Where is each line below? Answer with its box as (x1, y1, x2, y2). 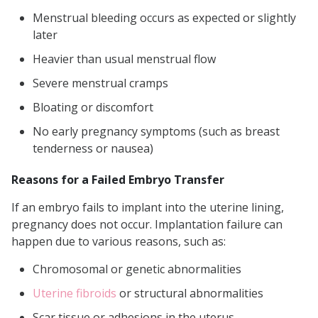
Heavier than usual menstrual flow (33, 51, 216, 67)
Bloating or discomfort (33, 99, 153, 116)
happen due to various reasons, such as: (11, 234, 226, 250)
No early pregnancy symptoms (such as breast (33, 124, 280, 140)
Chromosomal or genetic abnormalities (33, 261, 241, 278)
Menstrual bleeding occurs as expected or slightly (33, 10, 296, 26)
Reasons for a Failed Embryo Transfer (11, 172, 224, 188)
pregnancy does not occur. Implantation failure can (11, 216, 283, 233)
